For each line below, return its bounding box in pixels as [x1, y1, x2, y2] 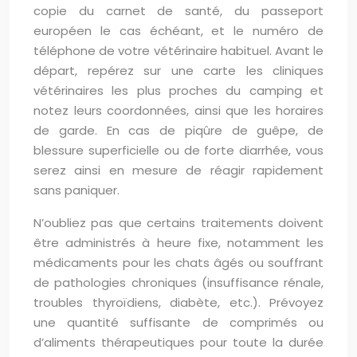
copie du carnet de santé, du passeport [33, 2, 324, 19]
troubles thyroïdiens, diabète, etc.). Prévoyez [33, 294, 324, 311]
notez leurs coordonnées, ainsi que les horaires [33, 102, 324, 119]
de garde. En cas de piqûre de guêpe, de [33, 122, 324, 139]
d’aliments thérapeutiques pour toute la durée [33, 334, 324, 351]
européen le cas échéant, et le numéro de [33, 22, 324, 39]
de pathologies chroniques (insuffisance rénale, [33, 274, 324, 291]
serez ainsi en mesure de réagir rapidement [33, 162, 324, 178]
